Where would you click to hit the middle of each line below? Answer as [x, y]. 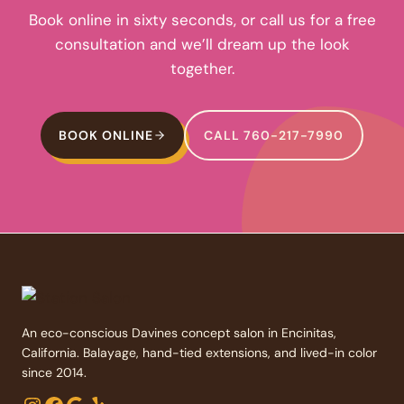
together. [202, 69]
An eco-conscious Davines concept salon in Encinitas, [179, 333]
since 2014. [54, 372]
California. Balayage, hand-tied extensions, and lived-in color [199, 353]
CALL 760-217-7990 [274, 136]
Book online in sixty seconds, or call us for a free [202, 20]
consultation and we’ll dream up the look [202, 45]
